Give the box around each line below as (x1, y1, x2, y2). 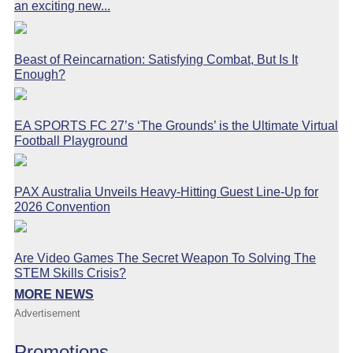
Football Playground (14, 133, 128, 147)
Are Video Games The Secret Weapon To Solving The (14, 251, 316, 265)
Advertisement (14, 307, 80, 319)
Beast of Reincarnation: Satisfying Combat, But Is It (14, 52, 298, 66)
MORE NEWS (14, 287, 94, 301)
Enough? (14, 67, 65, 81)
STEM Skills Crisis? (14, 266, 126, 280)
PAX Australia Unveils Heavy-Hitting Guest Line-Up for (14, 184, 318, 199)
